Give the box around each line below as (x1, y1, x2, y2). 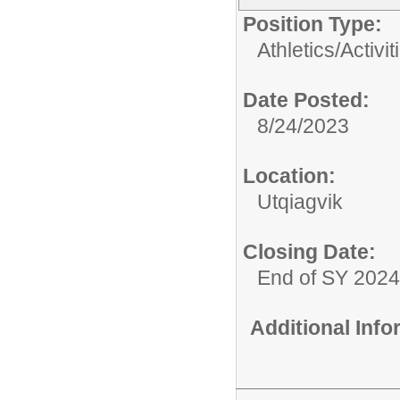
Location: (243, 163, 336, 187)
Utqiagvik (257, 189, 343, 213)
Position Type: (243, 12, 382, 36)
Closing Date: (243, 239, 376, 263)
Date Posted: (243, 87, 370, 112)
